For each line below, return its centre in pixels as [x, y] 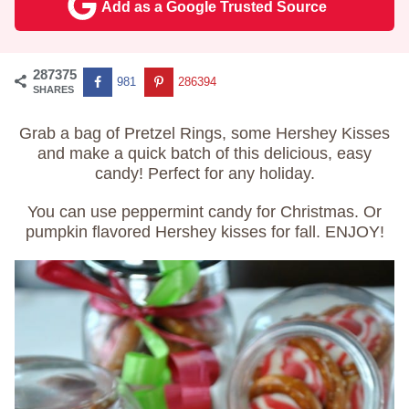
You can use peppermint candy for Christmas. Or [204, 212]
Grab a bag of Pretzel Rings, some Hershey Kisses [204, 133]
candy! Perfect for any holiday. [204, 173]
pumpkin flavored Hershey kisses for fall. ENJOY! [204, 232]
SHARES [53, 89]
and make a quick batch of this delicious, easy [204, 153]
